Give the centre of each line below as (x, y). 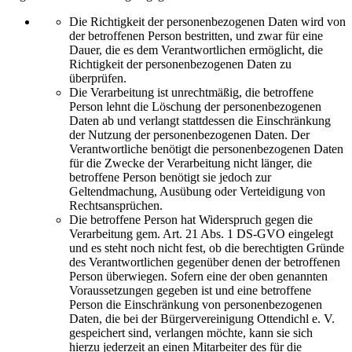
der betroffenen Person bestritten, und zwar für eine (196, 36)
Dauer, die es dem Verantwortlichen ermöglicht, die (196, 50)
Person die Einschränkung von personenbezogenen (196, 304)
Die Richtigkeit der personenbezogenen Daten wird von (207, 22)
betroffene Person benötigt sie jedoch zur (170, 177)
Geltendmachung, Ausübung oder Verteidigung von (197, 191)
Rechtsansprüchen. (116, 205)
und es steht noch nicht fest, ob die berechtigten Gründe (207, 248)
